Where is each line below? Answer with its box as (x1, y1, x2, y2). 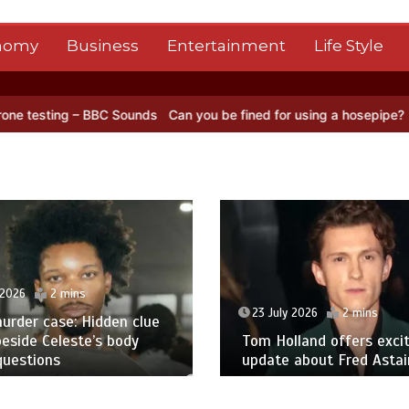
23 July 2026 (251, 306, 318, 321)
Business (66, 37, 139, 55)
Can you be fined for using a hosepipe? (104, 107, 341, 122)
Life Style (313, 37, 383, 55)
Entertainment (166, 37, 286, 55)
